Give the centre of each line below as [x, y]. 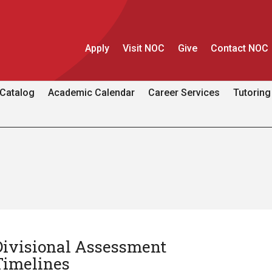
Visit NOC [144, 48]
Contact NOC [240, 48]
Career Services [184, 93]
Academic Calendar [92, 93]
